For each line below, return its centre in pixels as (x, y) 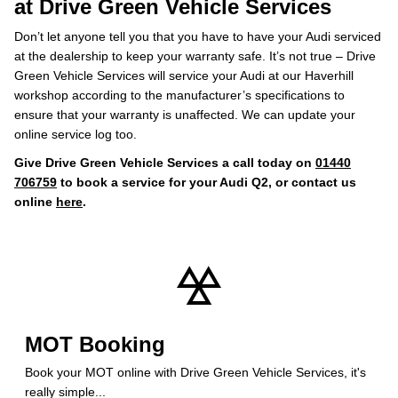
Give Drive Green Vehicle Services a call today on (165, 163)
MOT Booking (95, 344)
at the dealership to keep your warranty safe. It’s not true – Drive (195, 56)
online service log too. (76, 134)
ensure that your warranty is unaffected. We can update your (185, 115)
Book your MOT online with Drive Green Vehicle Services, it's (195, 372)
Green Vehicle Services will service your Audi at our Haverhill (184, 76)
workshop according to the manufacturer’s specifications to (179, 95)
